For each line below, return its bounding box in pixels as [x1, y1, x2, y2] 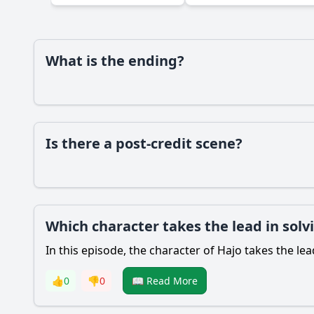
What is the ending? [46, 51, 184, 70]
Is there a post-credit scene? [46, 134, 243, 153]
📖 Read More [132, 274, 198, 287]
